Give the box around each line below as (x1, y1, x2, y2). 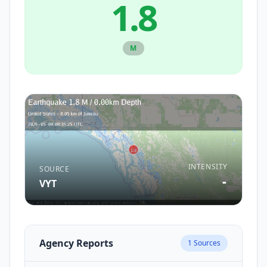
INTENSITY (188, 161, 228, 172)
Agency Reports (39, 236, 113, 250)
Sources (192, 237, 221, 248)
